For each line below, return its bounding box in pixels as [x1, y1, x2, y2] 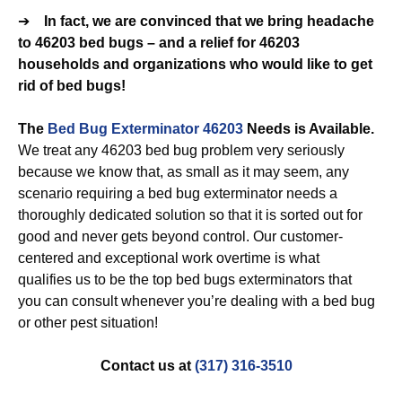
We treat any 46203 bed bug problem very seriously [18, 143, 345, 158]
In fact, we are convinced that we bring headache [44, 13, 374, 29]
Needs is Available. [243, 121, 374, 136]
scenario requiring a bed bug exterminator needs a [18, 186, 337, 201]
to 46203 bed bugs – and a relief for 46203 [18, 35, 300, 50]
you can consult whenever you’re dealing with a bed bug [18, 293, 375, 309]
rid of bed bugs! [18, 78, 126, 93]
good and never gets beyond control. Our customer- [18, 229, 343, 244]
